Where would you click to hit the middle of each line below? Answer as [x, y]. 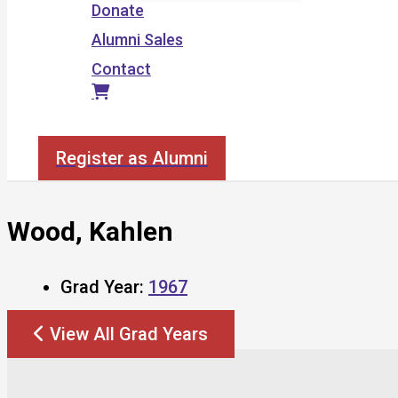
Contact [121, 69]
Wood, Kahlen [90, 231]
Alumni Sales [137, 40]
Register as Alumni [132, 158]
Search [63, 126]
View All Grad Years [129, 334]
